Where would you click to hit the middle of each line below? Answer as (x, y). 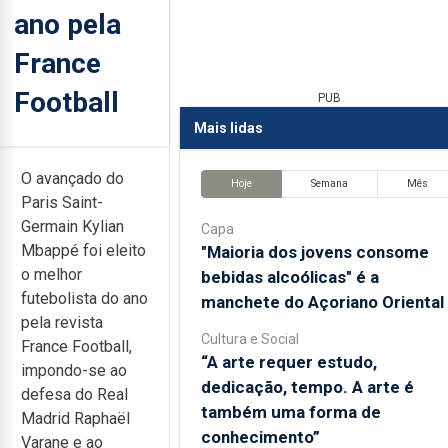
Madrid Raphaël (75, 418)
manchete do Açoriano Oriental (322, 301)
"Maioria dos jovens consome (314, 251)
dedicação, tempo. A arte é (307, 386)
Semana (329, 184)
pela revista (62, 322)
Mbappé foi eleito (83, 250)
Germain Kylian (72, 226)
